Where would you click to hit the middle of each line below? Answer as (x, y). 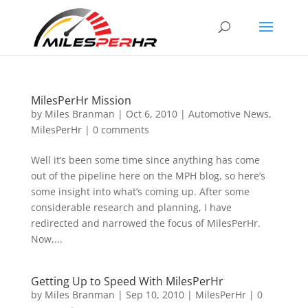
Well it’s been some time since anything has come (145, 160)
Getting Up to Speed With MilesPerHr (127, 281)
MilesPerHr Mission (81, 100)
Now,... (46, 239)
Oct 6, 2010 (151, 114)
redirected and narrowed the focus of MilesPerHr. (145, 223)
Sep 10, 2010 (155, 295)
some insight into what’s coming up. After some (140, 191)
